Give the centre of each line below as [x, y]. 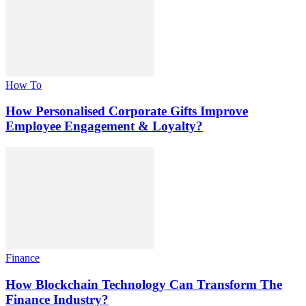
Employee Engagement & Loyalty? [104, 126]
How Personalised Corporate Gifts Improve [127, 111]
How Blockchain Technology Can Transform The [144, 284]
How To [24, 85]
